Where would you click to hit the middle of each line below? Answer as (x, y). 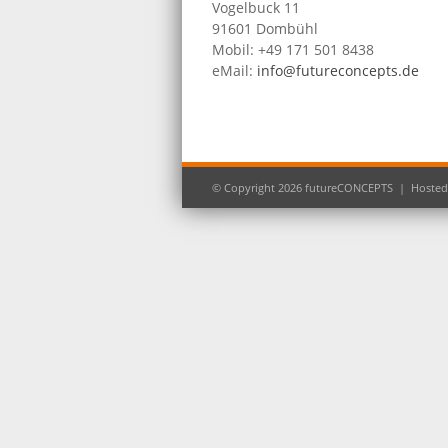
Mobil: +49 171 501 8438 (293, 49)
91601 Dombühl (265, 28)
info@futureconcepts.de (338, 70)
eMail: (234, 70)
